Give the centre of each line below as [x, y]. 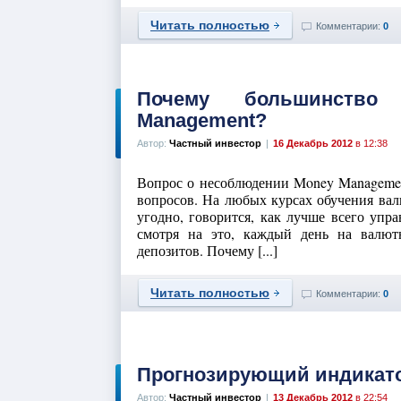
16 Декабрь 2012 [313, 143]
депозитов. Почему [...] [207, 250]
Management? [202, 120]
